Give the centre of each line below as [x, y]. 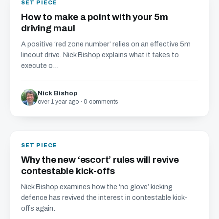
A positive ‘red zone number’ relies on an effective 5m [106, 44]
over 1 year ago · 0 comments [78, 102]
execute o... [40, 66]
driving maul [48, 28]
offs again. [38, 208]
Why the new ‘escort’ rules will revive [100, 160]
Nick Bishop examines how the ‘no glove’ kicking [97, 187]
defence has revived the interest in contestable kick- [104, 197]
